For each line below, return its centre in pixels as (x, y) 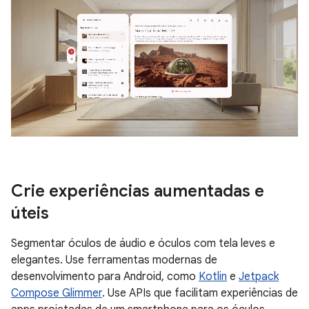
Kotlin (213, 277)
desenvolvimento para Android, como (105, 277)
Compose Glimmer (57, 293)
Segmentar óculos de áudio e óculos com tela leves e (143, 243)
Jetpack (259, 277)
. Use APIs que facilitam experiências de (200, 293)
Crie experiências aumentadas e (138, 191)
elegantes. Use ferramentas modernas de (114, 260)
